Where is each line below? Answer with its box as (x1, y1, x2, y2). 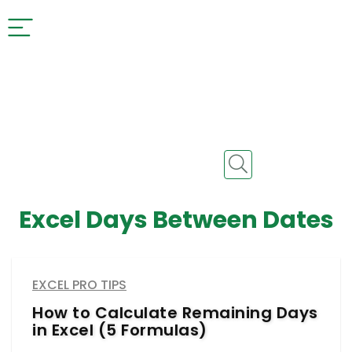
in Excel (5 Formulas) (32, 319, 207, 341)
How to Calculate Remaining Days (32, 302, 318, 324)
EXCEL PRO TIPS (32, 276, 126, 294)
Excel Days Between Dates (18, 203, 334, 236)
